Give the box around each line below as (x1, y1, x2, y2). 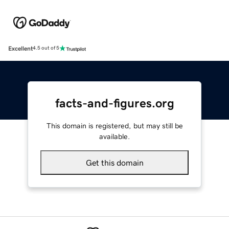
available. (99, 132, 130, 140)
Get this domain (85, 158, 144, 167)
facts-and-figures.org (55, 97, 174, 109)
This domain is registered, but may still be (46, 122, 183, 129)
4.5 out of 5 (33, 45, 59, 51)
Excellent (8, 45, 33, 52)
